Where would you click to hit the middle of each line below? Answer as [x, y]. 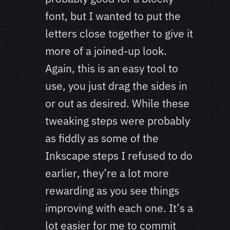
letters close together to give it [119, 34]
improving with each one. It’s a [119, 208]
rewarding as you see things [112, 191]
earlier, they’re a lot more [107, 173]
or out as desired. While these [117, 103]
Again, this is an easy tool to [112, 69]
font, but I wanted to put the [113, 16]
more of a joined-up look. [106, 51]
